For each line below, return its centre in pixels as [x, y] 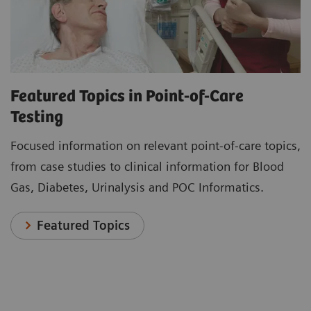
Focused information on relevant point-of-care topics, [155, 145]
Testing [39, 117]
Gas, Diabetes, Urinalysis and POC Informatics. [137, 187]
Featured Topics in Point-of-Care [127, 96]
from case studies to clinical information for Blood [147, 166]
